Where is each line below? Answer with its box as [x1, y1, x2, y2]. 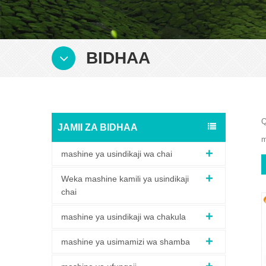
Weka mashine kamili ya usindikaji [61, 174, 189, 184]
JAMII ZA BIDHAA [58, 122, 138, 133]
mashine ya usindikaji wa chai [61, 149, 172, 159]
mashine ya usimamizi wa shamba [61, 237, 190, 247]
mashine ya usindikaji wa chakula [61, 212, 186, 222]
